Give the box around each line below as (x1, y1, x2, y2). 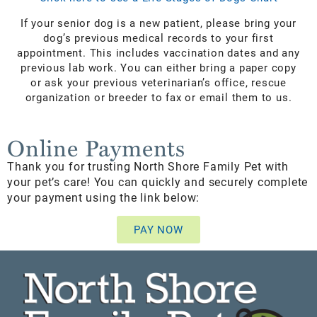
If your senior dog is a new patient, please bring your (20, 15, 297, 30)
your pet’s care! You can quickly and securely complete (7, 174, 309, 190)
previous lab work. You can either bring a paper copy (21, 59, 296, 74)
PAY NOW (134, 221, 183, 236)
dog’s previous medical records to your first (43, 30, 274, 45)
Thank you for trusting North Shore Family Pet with (7, 158, 289, 174)
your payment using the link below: (7, 190, 200, 205)
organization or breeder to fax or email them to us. (25, 89, 292, 104)
